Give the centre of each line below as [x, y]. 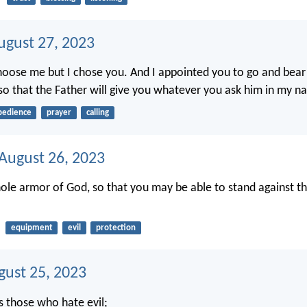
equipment [32, 228]
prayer [59, 113]
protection [115, 228]
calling [97, 113]
